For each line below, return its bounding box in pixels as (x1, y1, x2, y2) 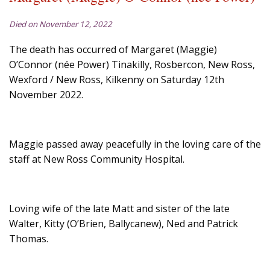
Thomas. (9, 232, 48, 246)
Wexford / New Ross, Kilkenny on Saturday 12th (9, 73, 224, 87)
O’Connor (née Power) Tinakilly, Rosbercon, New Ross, (9, 58, 255, 72)
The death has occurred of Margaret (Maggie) (9, 43, 217, 57)
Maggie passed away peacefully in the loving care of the (9, 137, 261, 151)
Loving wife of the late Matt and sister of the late (9, 202, 230, 216)
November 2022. (9, 88, 83, 102)
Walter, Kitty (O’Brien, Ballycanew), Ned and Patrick (9, 217, 238, 231)
